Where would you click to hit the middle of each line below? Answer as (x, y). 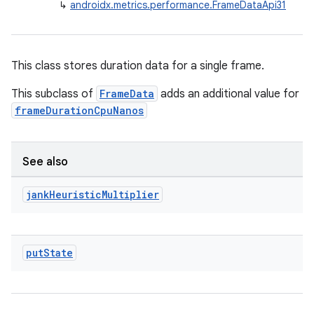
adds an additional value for (228, 94)
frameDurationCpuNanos (79, 110)
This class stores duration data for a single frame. (138, 66)
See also (45, 162)
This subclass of (54, 94)
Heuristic (75, 194)
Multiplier (130, 194)
